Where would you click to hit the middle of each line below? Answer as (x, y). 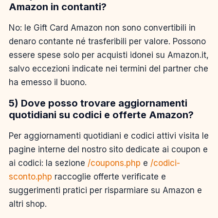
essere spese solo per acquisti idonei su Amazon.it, (109, 55)
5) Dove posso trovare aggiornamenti (98, 103)
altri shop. (28, 204)
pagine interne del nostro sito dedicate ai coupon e (108, 149)
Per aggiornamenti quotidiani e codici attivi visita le (109, 136)
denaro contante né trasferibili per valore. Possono (107, 41)
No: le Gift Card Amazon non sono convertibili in (102, 27)
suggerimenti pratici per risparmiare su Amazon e (105, 190)
